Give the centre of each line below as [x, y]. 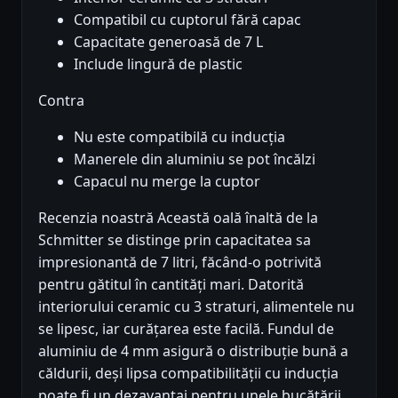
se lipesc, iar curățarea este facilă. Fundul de [186, 329]
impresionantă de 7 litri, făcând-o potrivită [180, 263]
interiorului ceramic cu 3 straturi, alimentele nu [196, 307]
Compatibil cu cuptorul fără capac [187, 20]
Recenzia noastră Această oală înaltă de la [178, 218]
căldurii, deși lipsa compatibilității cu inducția [188, 374]
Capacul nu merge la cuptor [167, 182]
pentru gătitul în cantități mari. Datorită [171, 285]
